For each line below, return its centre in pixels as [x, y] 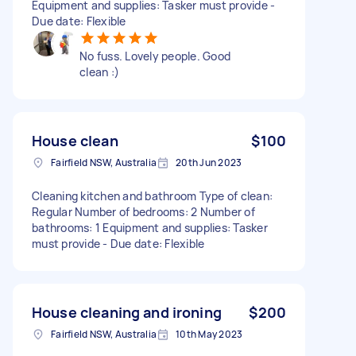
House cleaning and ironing [127, 312]
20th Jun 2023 [209, 162]
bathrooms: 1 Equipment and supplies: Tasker [150, 227]
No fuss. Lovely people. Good [155, 56]
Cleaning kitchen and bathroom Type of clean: [152, 195]
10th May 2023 [209, 334]
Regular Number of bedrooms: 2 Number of [143, 211]
